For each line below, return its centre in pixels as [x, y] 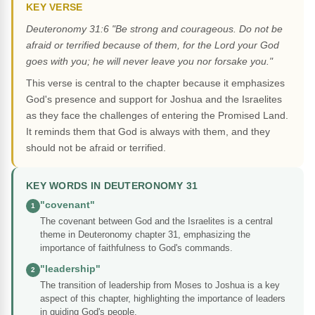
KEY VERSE [54, 8]
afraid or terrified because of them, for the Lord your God [153, 45]
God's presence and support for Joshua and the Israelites [154, 99]
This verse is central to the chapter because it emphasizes [155, 83]
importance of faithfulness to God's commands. [136, 248]
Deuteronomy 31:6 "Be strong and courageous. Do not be [154, 29]
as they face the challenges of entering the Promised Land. [157, 116]
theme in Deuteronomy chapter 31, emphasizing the [145, 235]
